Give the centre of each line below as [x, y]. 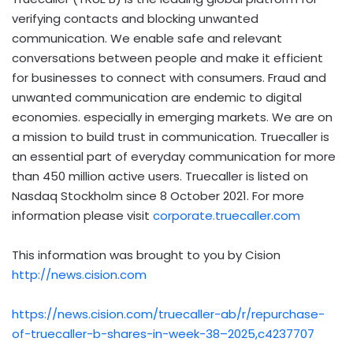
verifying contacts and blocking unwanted [135, 19]
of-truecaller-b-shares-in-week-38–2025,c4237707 [163, 334]
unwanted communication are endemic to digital [157, 98]
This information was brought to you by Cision [146, 255]
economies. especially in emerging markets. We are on [172, 117]
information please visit [82, 216]
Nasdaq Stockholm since [86, 196]
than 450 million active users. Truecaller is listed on [160, 176]
